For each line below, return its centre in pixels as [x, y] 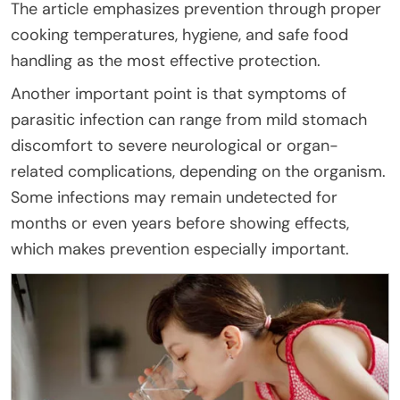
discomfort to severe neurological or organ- [175, 145]
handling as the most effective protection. [166, 60]
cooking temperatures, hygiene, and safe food [179, 34]
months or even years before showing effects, [180, 223]
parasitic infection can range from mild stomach [189, 119]
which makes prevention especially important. [180, 249]
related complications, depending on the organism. [198, 171]
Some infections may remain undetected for [174, 197]
